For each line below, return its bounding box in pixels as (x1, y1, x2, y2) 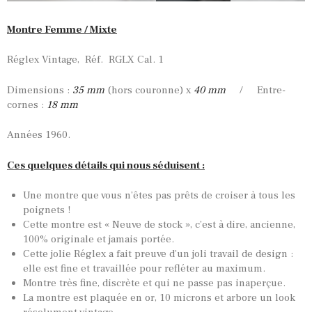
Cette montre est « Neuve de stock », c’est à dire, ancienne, (22, 218, 295, 232)
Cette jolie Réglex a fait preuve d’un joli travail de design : (22, 247, 293, 261)
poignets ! (22, 203, 70, 217)
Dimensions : (7, 83, 70, 97)
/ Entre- (226, 83, 286, 97)
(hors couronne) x (104, 83, 194, 97)
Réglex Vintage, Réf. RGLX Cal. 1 (7, 53, 164, 67)
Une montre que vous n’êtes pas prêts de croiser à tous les (22, 189, 295, 203)
